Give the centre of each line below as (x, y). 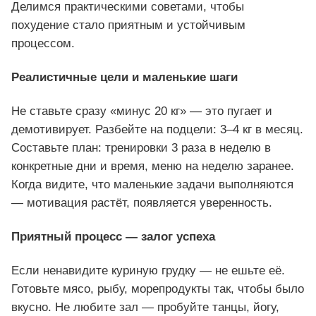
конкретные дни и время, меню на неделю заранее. (153, 166)
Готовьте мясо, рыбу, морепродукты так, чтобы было (158, 289)
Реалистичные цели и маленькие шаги (124, 78)
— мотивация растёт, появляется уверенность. (142, 203)
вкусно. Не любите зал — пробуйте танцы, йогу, (145, 308)
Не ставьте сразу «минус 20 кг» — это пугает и (142, 111)
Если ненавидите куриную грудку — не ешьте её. (148, 271)
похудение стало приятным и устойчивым (128, 25)
